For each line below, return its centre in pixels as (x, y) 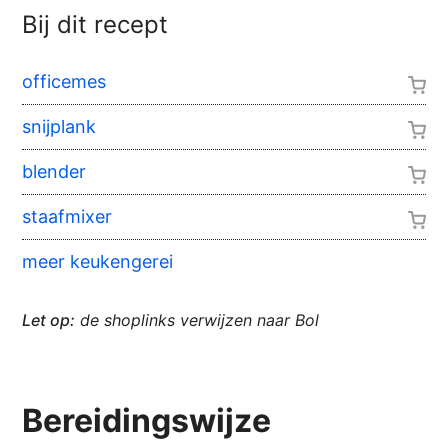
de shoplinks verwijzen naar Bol (197, 320)
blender (54, 172)
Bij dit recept (95, 25)
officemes (64, 82)
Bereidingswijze (147, 421)
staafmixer (67, 217)
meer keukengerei (98, 262)
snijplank (59, 127)
